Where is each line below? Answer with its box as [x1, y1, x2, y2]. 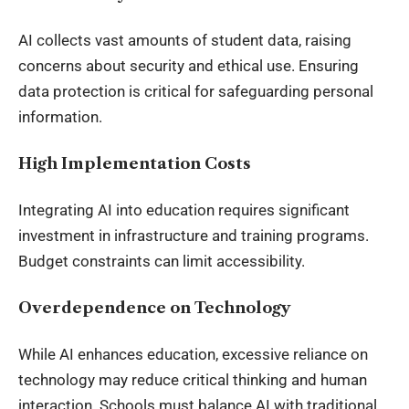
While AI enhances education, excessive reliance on [18, 345, 368, 364]
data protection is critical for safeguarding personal [18, 82, 373, 101]
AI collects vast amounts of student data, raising [18, 31, 351, 50]
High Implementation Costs [18, 153, 251, 173]
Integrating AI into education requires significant [18, 201, 350, 220]
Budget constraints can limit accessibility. [18, 252, 305, 271]
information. [18, 108, 102, 127]
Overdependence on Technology [18, 298, 291, 317]
